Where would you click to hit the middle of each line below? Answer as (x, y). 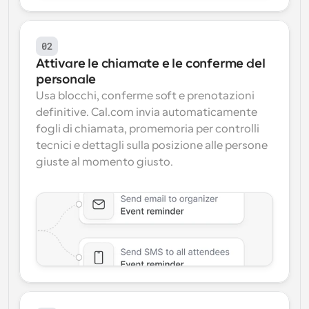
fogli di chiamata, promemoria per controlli (148, 129)
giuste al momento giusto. (104, 162)
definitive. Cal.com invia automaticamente (147, 112)
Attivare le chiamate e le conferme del (151, 63)
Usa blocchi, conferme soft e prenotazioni (145, 96)
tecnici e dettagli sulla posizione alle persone (152, 146)
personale (66, 79)
